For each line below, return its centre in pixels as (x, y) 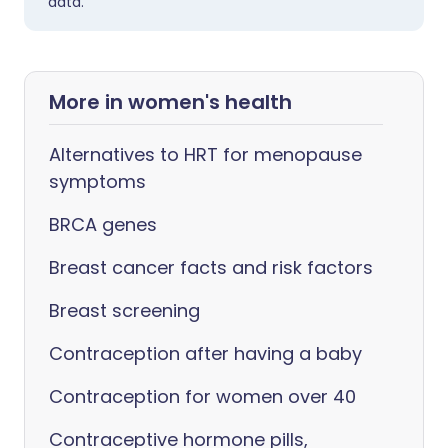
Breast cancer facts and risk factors (211, 267)
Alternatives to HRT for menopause (205, 154)
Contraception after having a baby (205, 353)
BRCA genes (103, 224)
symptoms (97, 181)
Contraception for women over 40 (202, 396)
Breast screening (124, 310)
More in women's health (170, 102)
